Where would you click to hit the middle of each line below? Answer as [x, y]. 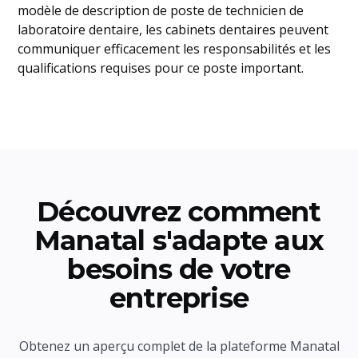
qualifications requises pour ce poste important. [161, 68]
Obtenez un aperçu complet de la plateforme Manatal [179, 346]
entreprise [179, 298]
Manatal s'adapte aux [179, 241]
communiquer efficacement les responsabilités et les [175, 49]
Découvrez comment [179, 212]
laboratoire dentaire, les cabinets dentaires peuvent [173, 30]
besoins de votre [179, 269]
